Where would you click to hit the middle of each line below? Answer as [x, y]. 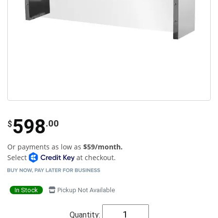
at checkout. [95, 157]
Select [18, 157]
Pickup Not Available [85, 190]
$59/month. [103, 146]
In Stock [26, 190]
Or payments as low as [45, 146]
